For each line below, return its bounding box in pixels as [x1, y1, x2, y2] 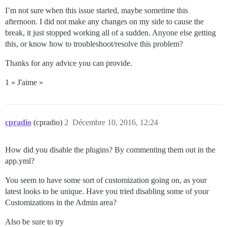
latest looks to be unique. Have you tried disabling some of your [5, 187, 209, 196]
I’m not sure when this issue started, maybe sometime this [5, 6, 188, 15]
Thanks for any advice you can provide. [5, 59, 132, 68]
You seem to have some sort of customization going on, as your [5, 176, 207, 185]
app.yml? [5, 157, 34, 166]
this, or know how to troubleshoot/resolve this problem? [5, 40, 183, 49]
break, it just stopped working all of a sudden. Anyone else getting [5, 28, 216, 37]
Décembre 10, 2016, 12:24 [72, 118, 158, 127]
